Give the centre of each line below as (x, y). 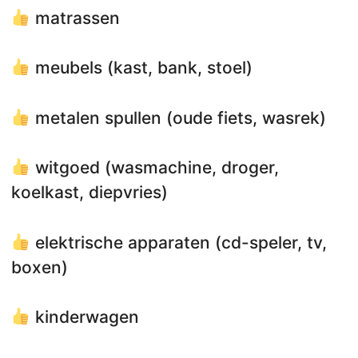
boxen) (40, 267)
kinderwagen (84, 317)
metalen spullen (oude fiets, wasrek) (178, 117)
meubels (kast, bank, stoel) (141, 68)
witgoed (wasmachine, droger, (154, 168)
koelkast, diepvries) (89, 193)
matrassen (75, 18)
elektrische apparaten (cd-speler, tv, (178, 242)
